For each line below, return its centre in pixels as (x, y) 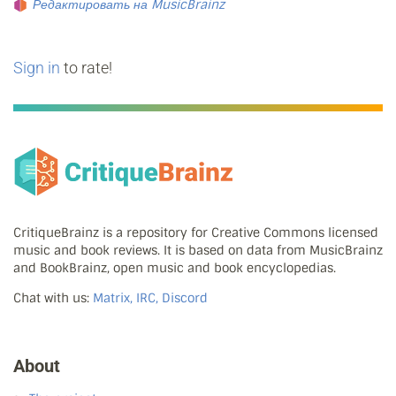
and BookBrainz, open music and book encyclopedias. (175, 268)
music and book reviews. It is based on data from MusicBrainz (198, 251)
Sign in (37, 67)
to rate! (86, 67)
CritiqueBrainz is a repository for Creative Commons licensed (196, 233)
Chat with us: (53, 298)
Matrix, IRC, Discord (150, 298)
